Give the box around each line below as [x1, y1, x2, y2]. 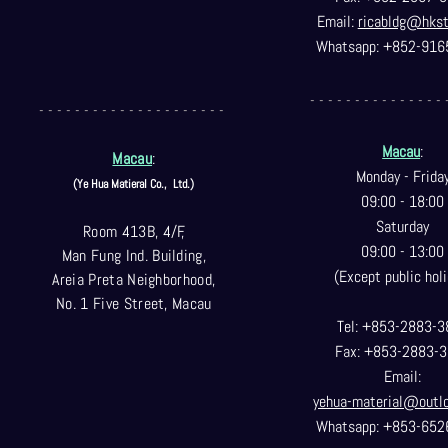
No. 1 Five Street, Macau [56, 293, 212, 314]
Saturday [376, 216, 430, 237]
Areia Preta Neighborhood [52, 269, 213, 290]
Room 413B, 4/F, [82, 221, 185, 242]
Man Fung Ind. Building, [61, 245, 207, 266]
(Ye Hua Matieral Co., [73, 176, 171, 192]
